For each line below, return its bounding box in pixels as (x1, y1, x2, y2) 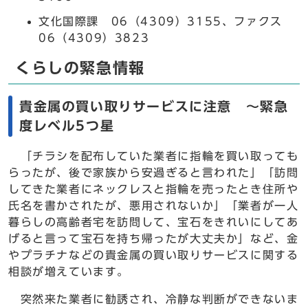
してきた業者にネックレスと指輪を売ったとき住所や (8, 184, 299, 195)
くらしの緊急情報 (15, 60, 145, 76)
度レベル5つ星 (19, 119, 115, 132)
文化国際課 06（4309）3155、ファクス (38, 16, 283, 27)
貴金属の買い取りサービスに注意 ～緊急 (19, 100, 289, 113)
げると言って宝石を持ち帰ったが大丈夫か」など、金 (8, 233, 299, 244)
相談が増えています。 (8, 266, 129, 277)
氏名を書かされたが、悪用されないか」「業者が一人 (8, 200, 299, 211)
